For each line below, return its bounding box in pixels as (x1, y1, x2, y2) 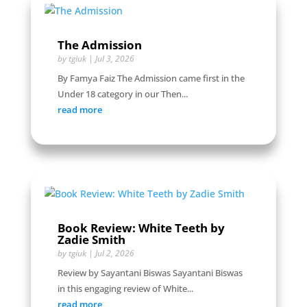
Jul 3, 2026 (95, 53, 134, 64)
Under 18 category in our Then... (57, 88, 188, 100)
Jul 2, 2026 (95, 247, 134, 260)
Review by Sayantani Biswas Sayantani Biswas (57, 267, 243, 280)
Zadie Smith (57, 232, 125, 248)
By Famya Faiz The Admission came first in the (57, 72, 245, 84)
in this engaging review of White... (57, 282, 193, 295)
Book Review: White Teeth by (57, 220, 225, 236)
